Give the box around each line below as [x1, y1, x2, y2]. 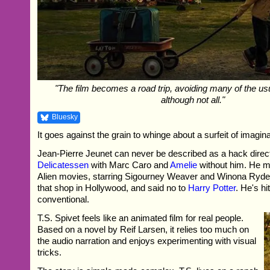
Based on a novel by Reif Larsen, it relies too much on [37, 224, 250, 235]
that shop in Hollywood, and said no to [37, 183, 189, 193]
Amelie [170, 160, 198, 171]
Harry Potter [188, 183, 236, 193]
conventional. [37, 194, 90, 205]
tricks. [37, 247, 62, 258]
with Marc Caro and [89, 160, 171, 171]
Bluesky [52, 113, 78, 122]
